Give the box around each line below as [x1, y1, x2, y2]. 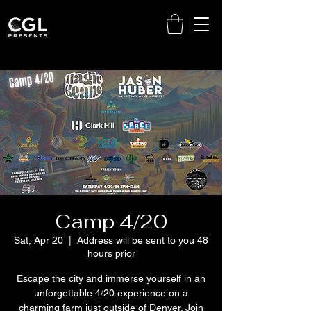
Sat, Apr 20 [14, 234, 63, 246]
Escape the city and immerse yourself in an [17, 272, 205, 284]
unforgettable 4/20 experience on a [34, 287, 188, 299]
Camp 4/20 [55, 208, 167, 234]
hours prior [87, 247, 135, 259]
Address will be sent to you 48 [77, 234, 208, 246]
